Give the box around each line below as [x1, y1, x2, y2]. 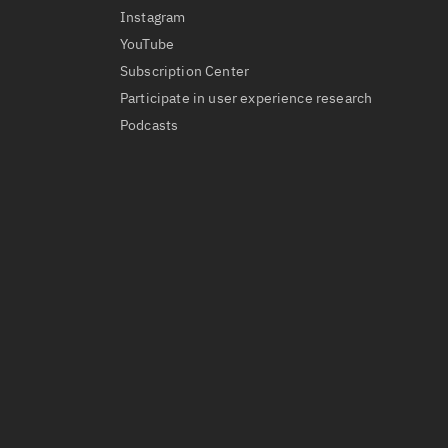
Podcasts [120, 116, 179, 134]
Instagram [120, 8, 186, 26]
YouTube [120, 35, 175, 53]
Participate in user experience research [120, 89, 373, 107]
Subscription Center [120, 62, 250, 80]
